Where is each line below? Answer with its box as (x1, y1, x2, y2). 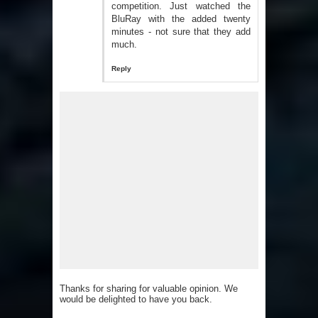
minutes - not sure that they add (111, 26, 251, 38)
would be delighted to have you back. (60, 293, 212, 305)
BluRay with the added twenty (111, 13, 251, 25)
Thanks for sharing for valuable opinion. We (60, 283, 238, 294)
